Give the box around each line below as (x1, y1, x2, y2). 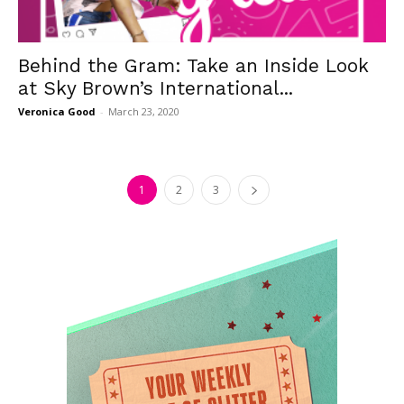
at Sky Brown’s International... (18, 76, 293, 99)
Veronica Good (18, 104, 96, 118)
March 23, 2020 (108, 104, 179, 118)
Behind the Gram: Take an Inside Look (18, 53, 369, 77)
